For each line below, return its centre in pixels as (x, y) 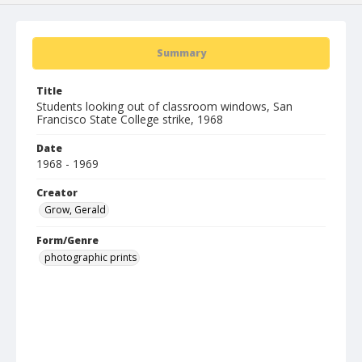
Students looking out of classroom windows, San (164, 106)
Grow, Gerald (75, 210)
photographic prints (90, 257)
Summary (181, 53)
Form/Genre (67, 240)
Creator (57, 193)
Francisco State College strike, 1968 (130, 119)
